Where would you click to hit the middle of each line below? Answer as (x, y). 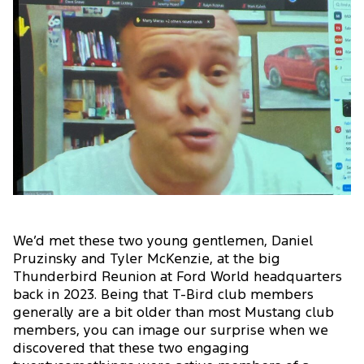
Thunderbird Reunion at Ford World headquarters (178, 277)
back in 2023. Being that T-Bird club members (163, 295)
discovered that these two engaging (131, 349)
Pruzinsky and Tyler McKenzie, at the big (147, 259)
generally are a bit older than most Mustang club (173, 313)
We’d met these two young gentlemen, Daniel (163, 241)
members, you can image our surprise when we (171, 331)
